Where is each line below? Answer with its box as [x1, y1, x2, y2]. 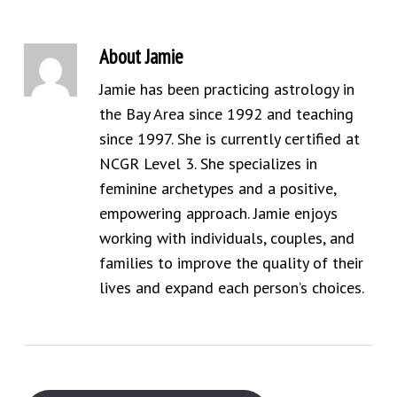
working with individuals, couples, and [98, 228, 354, 249]
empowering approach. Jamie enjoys [98, 203, 338, 224]
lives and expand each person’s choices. [98, 277, 364, 299]
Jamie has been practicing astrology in [98, 79, 354, 100]
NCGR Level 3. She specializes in [98, 153, 317, 175]
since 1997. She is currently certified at [98, 128, 360, 150]
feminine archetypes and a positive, [98, 178, 336, 199]
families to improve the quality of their [98, 253, 363, 274]
